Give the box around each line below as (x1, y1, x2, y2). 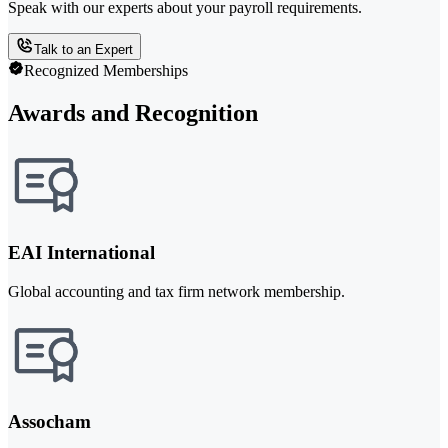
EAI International (8, 241, 155, 263)
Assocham (8, 411, 91, 433)
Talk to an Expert (34, 42, 133, 58)
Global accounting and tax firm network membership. (8, 282, 345, 300)
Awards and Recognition (8, 100, 258, 127)
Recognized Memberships (24, 62, 188, 80)
